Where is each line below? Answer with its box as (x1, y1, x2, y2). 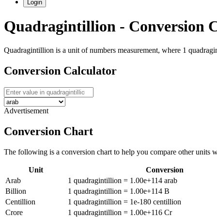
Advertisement (4, 106, 48, 115)
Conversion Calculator (4, 64, 117, 77)
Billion (5, 186, 26, 195)
